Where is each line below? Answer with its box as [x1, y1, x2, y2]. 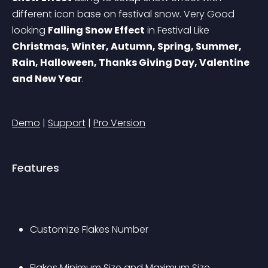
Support [48, 116, 86, 130]
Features [12, 160, 59, 175]
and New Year [12, 72, 82, 86]
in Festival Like [145, 23, 212, 37]
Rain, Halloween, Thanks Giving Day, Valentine [12, 56, 251, 69]
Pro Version [93, 116, 145, 130]
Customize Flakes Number [30, 223, 148, 236]
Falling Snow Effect [48, 23, 145, 37]
